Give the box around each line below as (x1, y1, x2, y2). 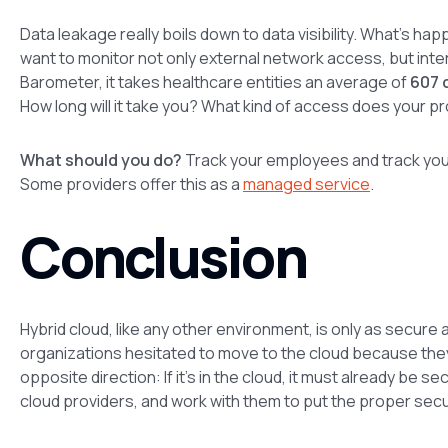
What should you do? (20, 148, 182, 171)
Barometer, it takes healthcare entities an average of (20, 70, 410, 93)
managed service (243, 172, 370, 195)
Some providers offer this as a (20, 172, 243, 195)
